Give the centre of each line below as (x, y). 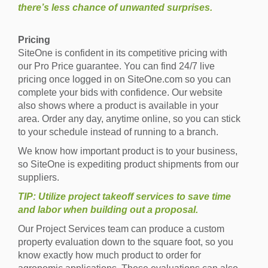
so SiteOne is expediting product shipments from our (128, 165)
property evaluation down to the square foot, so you (126, 242)
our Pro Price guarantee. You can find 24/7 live (116, 66)
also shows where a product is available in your (118, 106)
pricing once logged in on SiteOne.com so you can (124, 80)
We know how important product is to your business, (128, 151)
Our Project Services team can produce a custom (121, 229)
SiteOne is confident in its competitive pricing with (123, 53)
